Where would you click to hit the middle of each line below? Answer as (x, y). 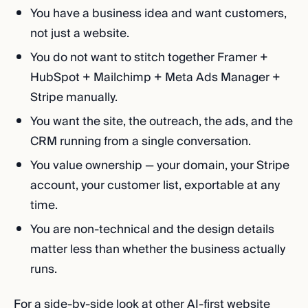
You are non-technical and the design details (152, 229)
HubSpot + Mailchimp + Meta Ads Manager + (155, 77)
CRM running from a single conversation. (141, 141)
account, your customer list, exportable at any (155, 185)
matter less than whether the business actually (158, 249)
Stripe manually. (74, 97)
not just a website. (80, 33)
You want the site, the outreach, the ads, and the (162, 121)
